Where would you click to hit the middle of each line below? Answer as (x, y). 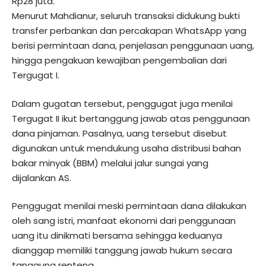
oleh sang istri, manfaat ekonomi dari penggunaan (124, 221)
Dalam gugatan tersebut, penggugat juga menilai (122, 103)
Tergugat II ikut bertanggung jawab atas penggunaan (131, 118)
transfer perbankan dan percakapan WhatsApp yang (129, 31)
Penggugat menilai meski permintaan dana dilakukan (129, 206)
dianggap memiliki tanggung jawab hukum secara (122, 251)
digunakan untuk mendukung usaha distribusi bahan (126, 148)
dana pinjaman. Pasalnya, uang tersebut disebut (119, 133)
